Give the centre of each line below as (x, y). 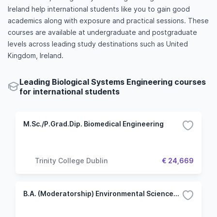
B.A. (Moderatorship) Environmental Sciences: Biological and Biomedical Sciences (176, 194)
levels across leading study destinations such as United (98, 44)
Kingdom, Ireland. (36, 55)
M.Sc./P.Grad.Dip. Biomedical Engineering (93, 124)
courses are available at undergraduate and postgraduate (102, 32)
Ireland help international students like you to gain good (99, 9)
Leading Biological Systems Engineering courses (113, 82)
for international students (70, 92)
